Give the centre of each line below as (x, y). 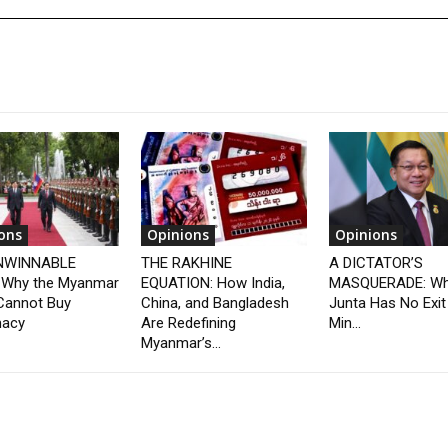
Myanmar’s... (181, 343)
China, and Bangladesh (215, 303)
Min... (344, 323)
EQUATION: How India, (213, 283)
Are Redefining (189, 323)
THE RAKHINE (187, 263)
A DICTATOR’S (375, 263)
